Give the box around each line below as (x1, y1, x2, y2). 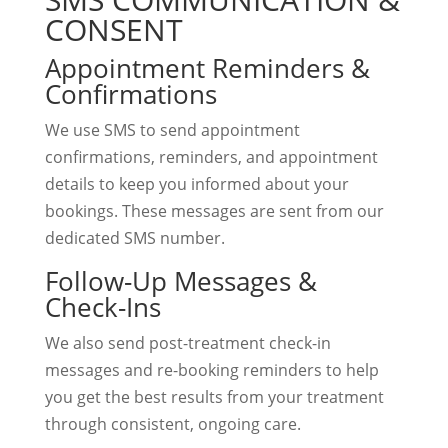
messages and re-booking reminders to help (44, 359, 379, 381)
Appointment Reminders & (44, 50, 370, 86)
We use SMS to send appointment (44, 119, 300, 141)
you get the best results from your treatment (44, 386, 384, 408)
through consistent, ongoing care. (44, 413, 301, 435)
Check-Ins (44, 289, 161, 325)
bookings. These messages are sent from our (44, 200, 384, 222)
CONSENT (44, 9, 183, 50)
